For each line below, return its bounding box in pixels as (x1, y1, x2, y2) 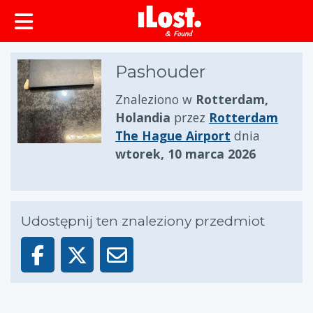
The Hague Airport (115, 127, 231, 144)
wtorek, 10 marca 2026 (115, 145, 256, 162)
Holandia (115, 109, 170, 126)
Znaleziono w (115, 91, 196, 108)
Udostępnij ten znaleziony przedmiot (21, 213, 265, 229)
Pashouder (115, 61, 205, 82)
